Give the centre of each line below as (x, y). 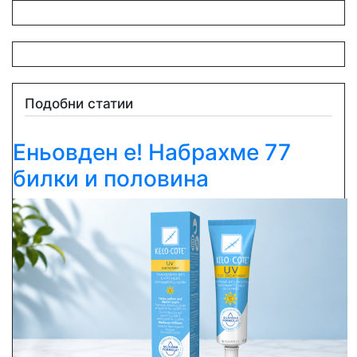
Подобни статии (79, 104)
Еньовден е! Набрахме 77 (152, 152)
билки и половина (111, 178)
